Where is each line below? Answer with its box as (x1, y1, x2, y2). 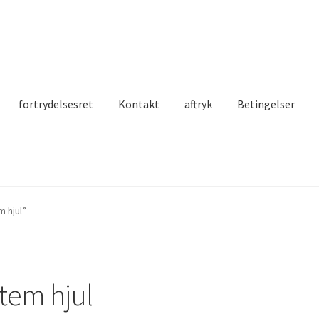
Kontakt (118, 96, 160, 111)
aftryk (184, 96, 213, 111)
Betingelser (237, 96, 296, 111)
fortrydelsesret (19, 96, 94, 111)
